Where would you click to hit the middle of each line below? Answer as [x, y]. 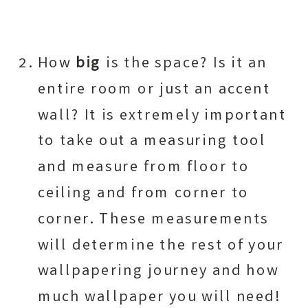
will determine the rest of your [161, 246]
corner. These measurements [153, 220]
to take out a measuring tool [152, 142]
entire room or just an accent [154, 90]
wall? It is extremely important [162, 116]
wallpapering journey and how [158, 272]
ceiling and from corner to [143, 194]
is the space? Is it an [185, 64]
